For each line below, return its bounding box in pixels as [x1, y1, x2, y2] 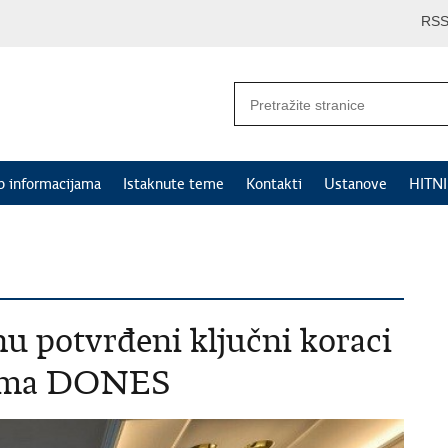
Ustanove [324, 175, 387, 193]
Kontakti [246, 175, 302, 193]
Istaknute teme [123, 175, 224, 193]
